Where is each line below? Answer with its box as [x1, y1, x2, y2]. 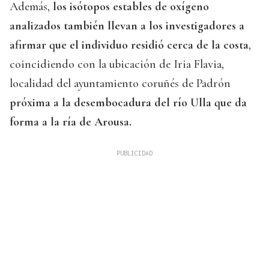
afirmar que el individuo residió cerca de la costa [10, 38, 249, 53]
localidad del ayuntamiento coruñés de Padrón [10, 76, 231, 91]
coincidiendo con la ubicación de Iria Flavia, [10, 57, 224, 72]
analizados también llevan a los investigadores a [10, 19, 244, 34]
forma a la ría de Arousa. [10, 115, 131, 130]
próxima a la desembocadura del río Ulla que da [10, 95, 247, 110]
